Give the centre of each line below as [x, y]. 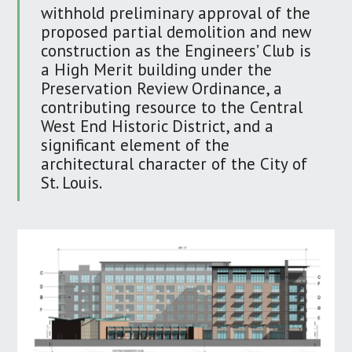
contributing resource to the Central [172, 107]
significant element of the [136, 145]
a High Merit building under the [157, 69]
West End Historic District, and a [158, 126]
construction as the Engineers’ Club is [176, 50]
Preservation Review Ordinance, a [162, 88]
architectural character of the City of [174, 163]
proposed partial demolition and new [176, 31]
